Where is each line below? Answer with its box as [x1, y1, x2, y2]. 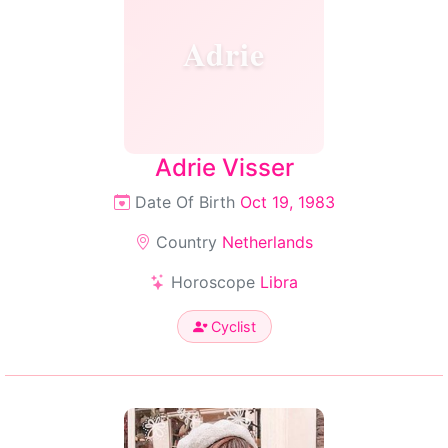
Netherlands [222, 232, 313, 252]
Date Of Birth [129, 192, 240, 212]
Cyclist [206, 318, 256, 335]
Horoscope [166, 272, 260, 292]
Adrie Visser [154, 153, 294, 182]
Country [151, 232, 222, 252]
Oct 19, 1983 [239, 192, 335, 212]
